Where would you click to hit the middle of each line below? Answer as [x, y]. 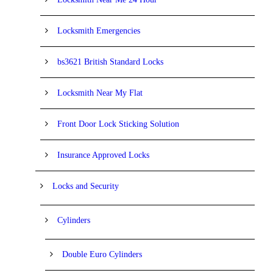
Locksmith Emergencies [99, 30]
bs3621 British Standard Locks [110, 62]
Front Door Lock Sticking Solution [118, 124]
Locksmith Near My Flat [100, 93]
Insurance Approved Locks [103, 155]
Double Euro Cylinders [102, 254]
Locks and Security [86, 186]
